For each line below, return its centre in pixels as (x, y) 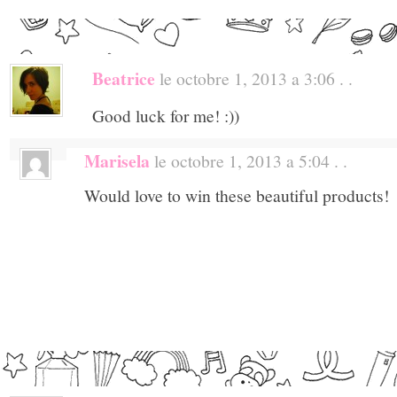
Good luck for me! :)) (166, 115)
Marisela (117, 160)
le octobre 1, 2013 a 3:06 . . (254, 78)
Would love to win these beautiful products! (237, 195)
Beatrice (124, 78)
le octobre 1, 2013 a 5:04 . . (249, 160)
